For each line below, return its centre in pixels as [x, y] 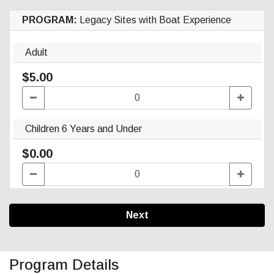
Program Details [64, 264]
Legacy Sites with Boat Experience [154, 20]
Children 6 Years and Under [83, 128]
